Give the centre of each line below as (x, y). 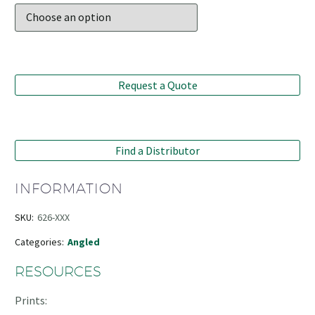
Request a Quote (157, 85)
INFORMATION (69, 188)
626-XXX (53, 217)
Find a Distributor (157, 150)
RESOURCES (58, 271)
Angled (84, 242)
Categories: (39, 242)
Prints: (31, 300)
